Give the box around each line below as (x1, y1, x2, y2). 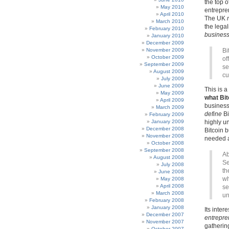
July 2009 (161, 76, 184, 81)
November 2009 (146, 47, 184, 53)
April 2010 (160, 11, 184, 17)
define (204, 110, 222, 118)
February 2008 (149, 197, 184, 203)
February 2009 (149, 111, 184, 117)
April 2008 (160, 183, 184, 189)
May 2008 (161, 176, 184, 181)
